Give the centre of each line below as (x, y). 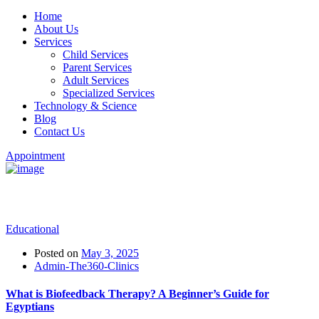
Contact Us (59, 131)
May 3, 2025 (110, 253)
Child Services (95, 54)
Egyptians (30, 307)
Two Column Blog (71, 198)
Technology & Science (85, 106)
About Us (56, 29)
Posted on (56, 253)
